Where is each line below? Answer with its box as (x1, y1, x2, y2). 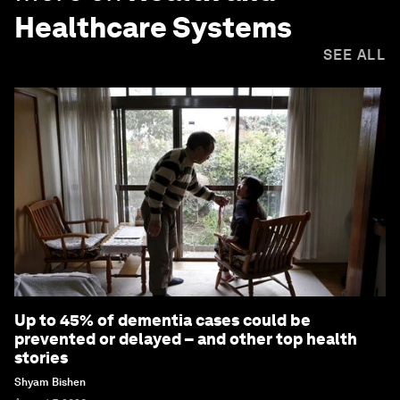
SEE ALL (322, 46, 386, 64)
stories (14, 348, 68, 368)
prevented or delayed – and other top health (14, 329, 357, 349)
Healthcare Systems (14, 10, 292, 46)
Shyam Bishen (14, 376, 86, 389)
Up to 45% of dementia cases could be (14, 311, 311, 330)
